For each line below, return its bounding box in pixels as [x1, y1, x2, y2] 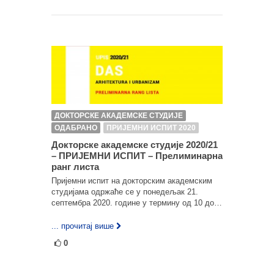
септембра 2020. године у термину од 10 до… [51, 198, 222, 207]
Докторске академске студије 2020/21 [51, 139, 218, 150]
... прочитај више [51, 221, 114, 231]
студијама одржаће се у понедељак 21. [51, 187, 198, 196]
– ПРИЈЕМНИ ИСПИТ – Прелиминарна [51, 150, 223, 161]
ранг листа [51, 161, 99, 172]
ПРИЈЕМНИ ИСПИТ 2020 [106, 123, 196, 132]
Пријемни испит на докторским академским [51, 176, 212, 185]
